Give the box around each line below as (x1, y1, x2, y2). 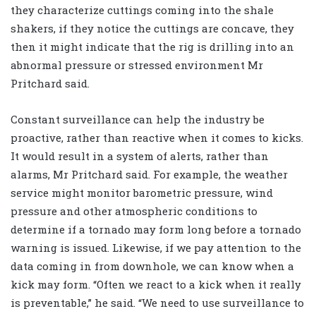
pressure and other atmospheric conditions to (11, 204, 257, 219)
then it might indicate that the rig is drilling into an (11, 39, 294, 54)
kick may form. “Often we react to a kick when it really (11, 277, 301, 292)
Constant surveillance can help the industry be (11, 112, 265, 127)
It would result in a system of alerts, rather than (11, 149, 269, 164)
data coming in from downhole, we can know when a (11, 259, 294, 274)
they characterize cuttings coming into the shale (11, 3, 274, 18)
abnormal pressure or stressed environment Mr (11, 58, 263, 73)
